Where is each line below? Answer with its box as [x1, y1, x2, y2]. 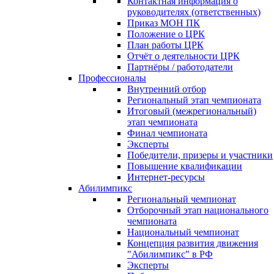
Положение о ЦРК [127, 29, 205, 39]
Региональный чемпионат [127, 194, 236, 204]
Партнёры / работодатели [127, 62, 233, 72]
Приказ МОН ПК [127, 18, 200, 28]
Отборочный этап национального [127, 205, 268, 215]
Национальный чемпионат [127, 227, 239, 237]
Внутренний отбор [127, 84, 206, 94]
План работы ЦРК [127, 40, 204, 50]
